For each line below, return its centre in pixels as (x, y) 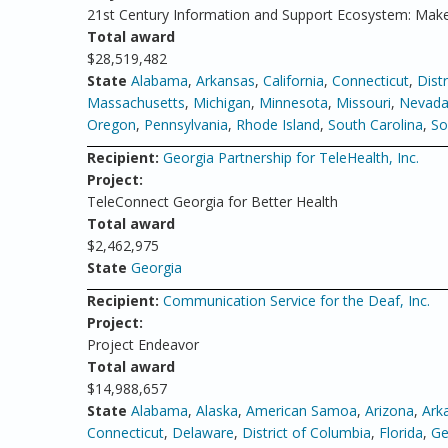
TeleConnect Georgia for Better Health (212, 201)
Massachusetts (136, 102)
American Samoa (301, 410)
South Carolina (375, 124)
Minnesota (293, 102)
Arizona (389, 410)
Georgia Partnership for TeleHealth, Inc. (291, 157)
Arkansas (225, 80)
